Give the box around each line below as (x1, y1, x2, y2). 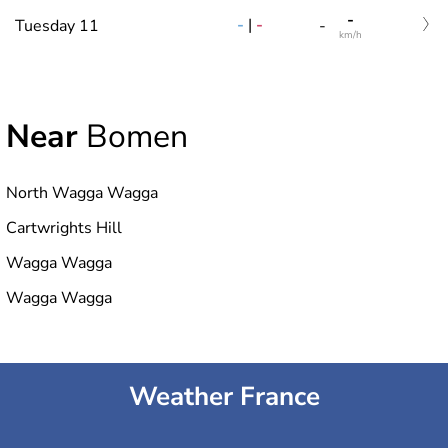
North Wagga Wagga (6, 181, 158, 204)
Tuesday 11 (15, 14, 99, 37)
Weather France (128, 378, 320, 414)
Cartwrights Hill (6, 216, 122, 239)
